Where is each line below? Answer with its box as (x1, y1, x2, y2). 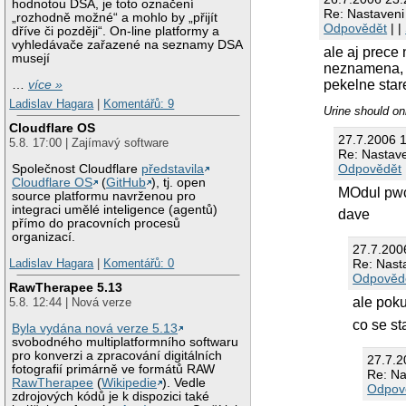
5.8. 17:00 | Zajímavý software (9, 135, 169, 150)
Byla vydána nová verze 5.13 (12, 321, 179, 335)
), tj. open (151, 175, 207, 189)
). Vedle (162, 375, 207, 390)
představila (141, 161, 205, 176)
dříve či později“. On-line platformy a (12, 24, 220, 39)
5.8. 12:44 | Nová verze (9, 295, 132, 309)
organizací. (12, 229, 76, 244)
